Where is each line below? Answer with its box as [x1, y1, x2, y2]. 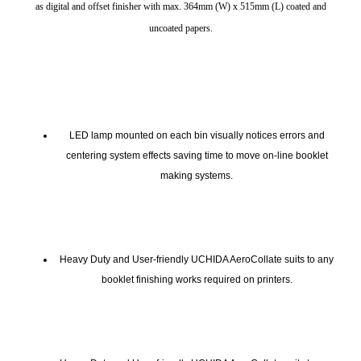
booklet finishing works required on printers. [101, 273, 293, 285]
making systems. [160, 169, 233, 181]
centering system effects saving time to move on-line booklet [65, 149, 328, 161]
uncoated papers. [148, 22, 213, 34]
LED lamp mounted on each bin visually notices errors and [68, 129, 325, 141]
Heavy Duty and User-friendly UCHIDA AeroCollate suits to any [60, 253, 334, 265]
